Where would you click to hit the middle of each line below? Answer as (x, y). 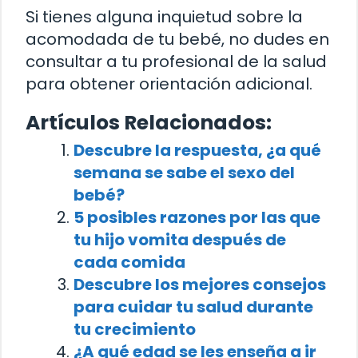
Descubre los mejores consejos (200, 285)
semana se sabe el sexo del (184, 173)
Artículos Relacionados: (149, 123)
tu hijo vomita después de (180, 240)
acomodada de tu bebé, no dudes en (177, 40)
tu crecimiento (135, 330)
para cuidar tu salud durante (193, 307)
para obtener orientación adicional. (169, 84)
